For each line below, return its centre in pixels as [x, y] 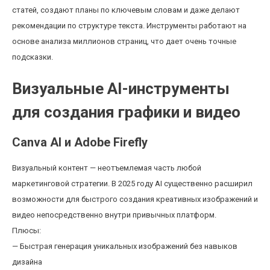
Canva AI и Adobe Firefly [80, 142]
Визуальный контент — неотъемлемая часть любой [107, 168]
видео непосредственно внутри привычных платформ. [114, 215]
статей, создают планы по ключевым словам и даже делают [126, 10]
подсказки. [33, 57]
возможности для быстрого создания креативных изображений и [135, 199]
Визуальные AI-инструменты [121, 89]
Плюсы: [27, 231]
